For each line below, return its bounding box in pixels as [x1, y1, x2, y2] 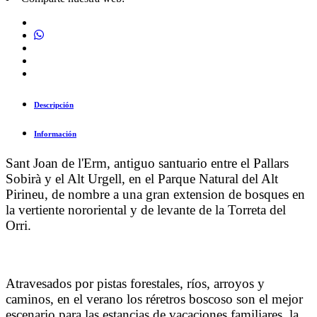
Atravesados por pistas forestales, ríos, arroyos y [6, 276, 265, 292]
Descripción [34, 100, 74, 109]
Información [34, 129, 76, 138]
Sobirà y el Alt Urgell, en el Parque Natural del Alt [6, 171, 278, 186]
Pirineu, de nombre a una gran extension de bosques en [6, 186, 305, 202]
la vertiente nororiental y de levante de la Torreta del [6, 202, 286, 217]
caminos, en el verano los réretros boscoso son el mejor [6, 292, 303, 307]
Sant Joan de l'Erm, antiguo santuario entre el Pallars [6, 155, 289, 171]
